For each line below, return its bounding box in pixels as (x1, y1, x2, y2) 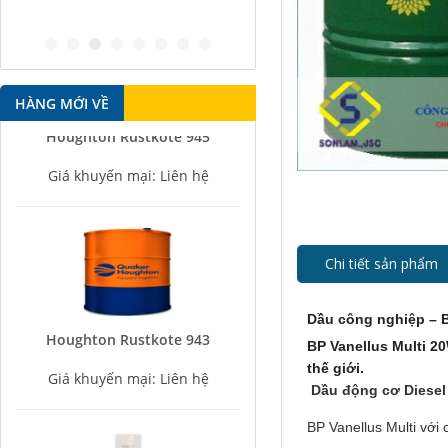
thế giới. (307, 360, 365, 376)
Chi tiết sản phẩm (325, 254, 439, 273)
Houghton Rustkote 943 (46, 317, 211, 337)
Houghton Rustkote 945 (46, 113, 211, 133)
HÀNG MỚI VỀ (15, 94, 109, 113)
